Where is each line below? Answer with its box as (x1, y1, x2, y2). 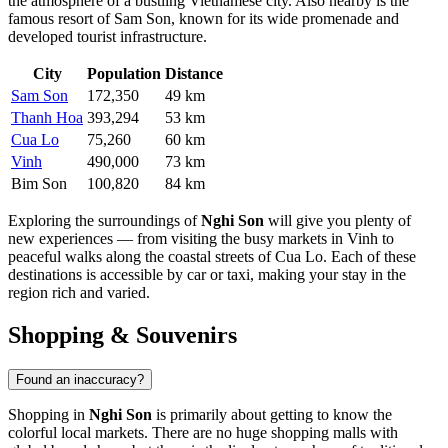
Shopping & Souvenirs (8, 322, 237, 349)
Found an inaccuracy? (16, 372, 144, 388)
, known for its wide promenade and (171, 10, 399, 28)
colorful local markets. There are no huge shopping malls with (8, 424, 398, 442)
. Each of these (323, 248, 416, 266)
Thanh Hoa (11, 109, 83, 127)
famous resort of (8, 10, 114, 28)
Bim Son (11, 175, 67, 193)
